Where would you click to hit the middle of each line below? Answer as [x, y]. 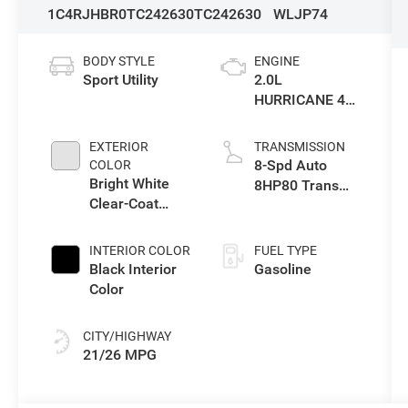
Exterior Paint [134, 224]
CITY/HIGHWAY [127, 337]
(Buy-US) [283, 206]
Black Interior [133, 270]
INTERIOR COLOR [140, 251]
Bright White [130, 184]
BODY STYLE [119, 61]
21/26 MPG [120, 355]
